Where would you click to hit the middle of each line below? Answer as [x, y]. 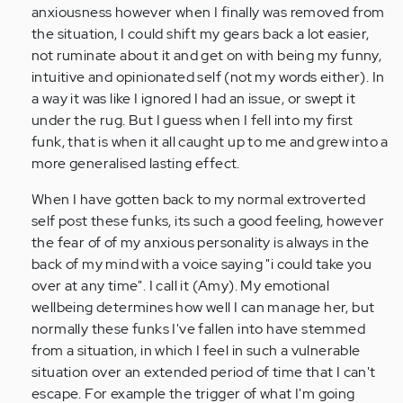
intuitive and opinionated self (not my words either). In [208, 77]
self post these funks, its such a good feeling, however [208, 221]
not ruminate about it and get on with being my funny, [207, 56]
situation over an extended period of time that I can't [204, 372]
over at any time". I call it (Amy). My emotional [181, 286]
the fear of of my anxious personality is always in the [201, 243]
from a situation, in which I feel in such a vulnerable [196, 351]
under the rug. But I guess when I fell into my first [193, 121]
